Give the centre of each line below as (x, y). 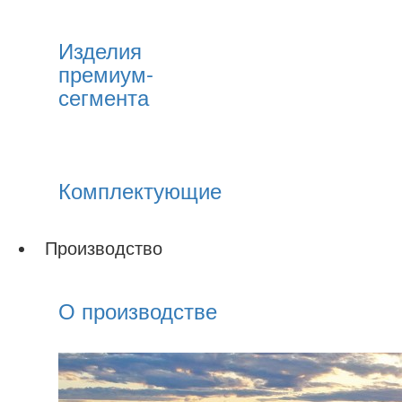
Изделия (100, 50)
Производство (104, 247)
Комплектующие (140, 190)
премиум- (106, 73)
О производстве (138, 310)
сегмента (104, 96)
